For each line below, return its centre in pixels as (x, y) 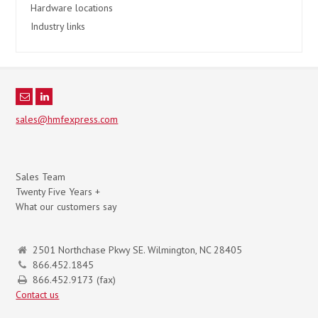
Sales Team (41, 177)
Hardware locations (72, 8)
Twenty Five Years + (58, 192)
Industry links (58, 27)
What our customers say (67, 207)
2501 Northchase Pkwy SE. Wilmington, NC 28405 (138, 250)
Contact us (38, 295)
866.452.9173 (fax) (75, 280)
